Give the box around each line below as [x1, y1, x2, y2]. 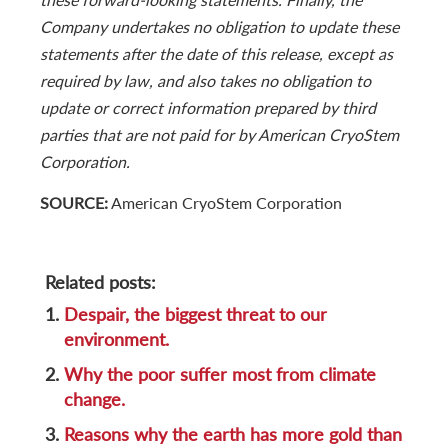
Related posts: [45, 271, 156, 294]
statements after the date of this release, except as [40, 43, 393, 63]
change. [64, 388, 125, 411]
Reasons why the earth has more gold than [64, 423, 402, 446]
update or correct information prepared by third [40, 97, 376, 117]
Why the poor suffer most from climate [64, 363, 376, 386]
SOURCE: [40, 192, 108, 212]
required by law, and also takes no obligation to [40, 70, 371, 90]
